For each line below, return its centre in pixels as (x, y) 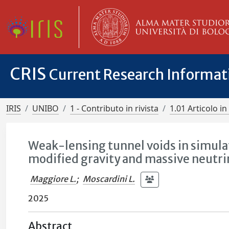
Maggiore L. (53, 179)
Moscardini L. (109, 179)
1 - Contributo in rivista (114, 108)
